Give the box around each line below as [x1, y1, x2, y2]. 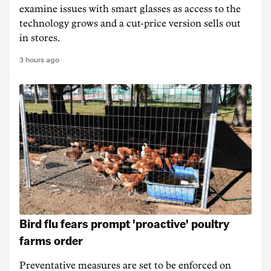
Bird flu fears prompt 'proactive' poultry [19, 215, 229, 231]
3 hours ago [19, 55, 59, 64]
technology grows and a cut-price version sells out [19, 18, 241, 28]
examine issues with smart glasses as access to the [19, 4, 241, 14]
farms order [19, 232, 83, 248]
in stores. [19, 33, 60, 43]
